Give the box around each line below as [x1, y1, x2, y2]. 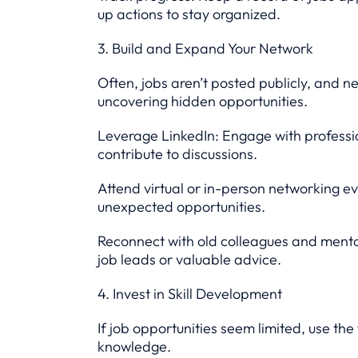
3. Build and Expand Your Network [97, 39, 313, 58]
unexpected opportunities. [97, 197, 265, 216]
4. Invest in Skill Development [97, 284, 282, 303]
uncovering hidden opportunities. [97, 92, 308, 110]
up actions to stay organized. [97, 5, 280, 23]
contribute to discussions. [97, 145, 257, 163]
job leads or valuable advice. [97, 250, 281, 268]
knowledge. [97, 337, 171, 356]
